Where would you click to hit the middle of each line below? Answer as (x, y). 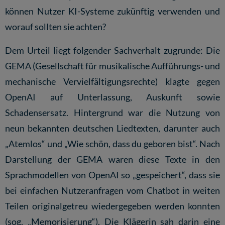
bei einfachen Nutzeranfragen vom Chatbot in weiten (113, 190)
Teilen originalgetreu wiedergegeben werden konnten (113, 206)
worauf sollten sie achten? (55, 27)
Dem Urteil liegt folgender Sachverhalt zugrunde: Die (113, 50)
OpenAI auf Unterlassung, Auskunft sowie (113, 97)
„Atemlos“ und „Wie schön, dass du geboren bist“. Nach (113, 144)
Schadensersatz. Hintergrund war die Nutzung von (113, 113)
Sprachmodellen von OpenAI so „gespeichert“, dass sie (113, 175)
